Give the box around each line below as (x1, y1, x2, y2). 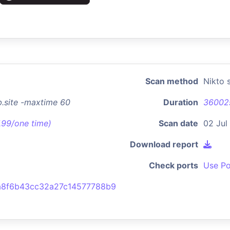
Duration (163, 97, 198, 107)
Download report (130, 139, 198, 149)
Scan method (145, 76, 198, 86)
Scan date (159, 118, 198, 128)
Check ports (149, 160, 198, 170)
